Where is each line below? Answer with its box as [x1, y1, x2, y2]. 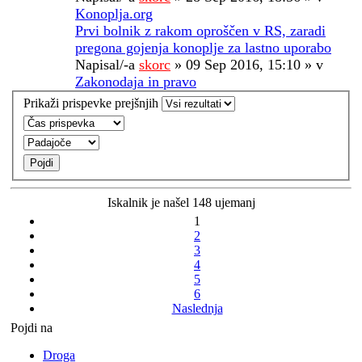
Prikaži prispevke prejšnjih [23, 96, 162, 111]
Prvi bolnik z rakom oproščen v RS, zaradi [75, 22, 326, 39]
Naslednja [171, 301, 223, 316]
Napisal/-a [75, 56, 139, 73]
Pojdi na [11, 321, 53, 335]
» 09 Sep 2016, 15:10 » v [170, 56, 323, 73]
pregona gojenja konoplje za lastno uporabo [75, 39, 331, 56]
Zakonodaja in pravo [75, 73, 196, 90]
